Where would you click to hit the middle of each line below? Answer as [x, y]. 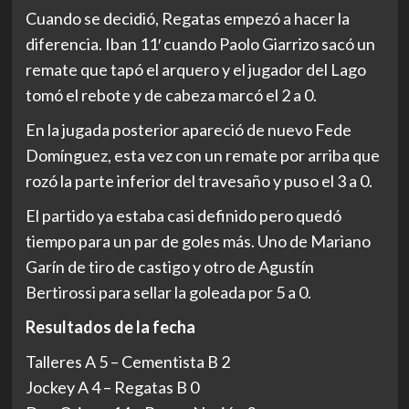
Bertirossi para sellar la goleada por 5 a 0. [168, 292]
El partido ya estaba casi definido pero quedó [183, 215]
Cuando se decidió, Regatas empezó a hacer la [187, 18]
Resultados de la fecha [110, 327]
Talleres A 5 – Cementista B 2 [127, 362]
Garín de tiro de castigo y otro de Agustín [169, 267]
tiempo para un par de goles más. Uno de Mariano [198, 241]
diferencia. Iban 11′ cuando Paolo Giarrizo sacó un [200, 44]
